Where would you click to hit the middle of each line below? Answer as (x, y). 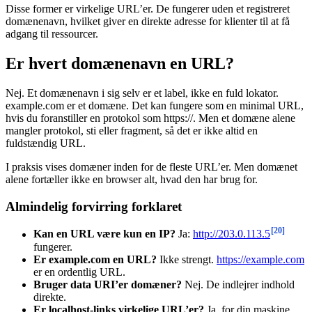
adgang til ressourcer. (52, 34)
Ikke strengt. (187, 259)
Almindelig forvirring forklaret (94, 206)
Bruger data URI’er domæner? (108, 284)
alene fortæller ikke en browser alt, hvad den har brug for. (132, 179)
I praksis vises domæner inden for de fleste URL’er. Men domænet (151, 166)
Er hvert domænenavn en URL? (120, 63)
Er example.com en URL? (95, 259)
